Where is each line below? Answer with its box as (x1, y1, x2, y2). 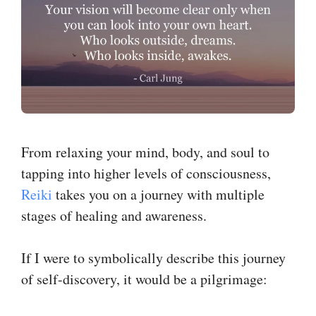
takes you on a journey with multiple (52, 184, 265, 204)
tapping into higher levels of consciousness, (21, 163, 271, 183)
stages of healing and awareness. (21, 205, 207, 225)
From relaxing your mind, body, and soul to (21, 142, 269, 162)
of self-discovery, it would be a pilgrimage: (21, 269, 267, 288)
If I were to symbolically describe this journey (21, 248, 286, 267)
